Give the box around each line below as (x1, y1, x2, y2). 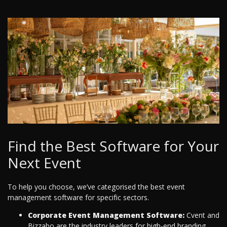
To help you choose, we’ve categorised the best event (8, 182, 185, 192)
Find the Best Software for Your (8, 136, 219, 156)
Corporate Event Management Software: (28, 210, 184, 220)
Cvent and (184, 210, 219, 220)
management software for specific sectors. (8, 193, 149, 203)
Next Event (8, 153, 81, 173)
